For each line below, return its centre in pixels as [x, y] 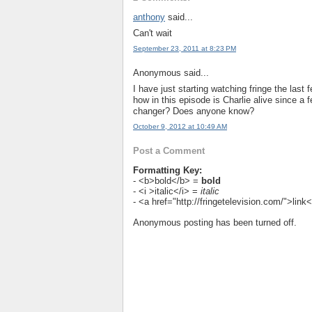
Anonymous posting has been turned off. [215, 223]
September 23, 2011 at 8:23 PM [185, 48]
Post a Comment [169, 151]
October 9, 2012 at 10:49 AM [180, 126]
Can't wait [153, 33]
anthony [149, 17]
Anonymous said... [171, 73]
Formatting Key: [167, 171]
